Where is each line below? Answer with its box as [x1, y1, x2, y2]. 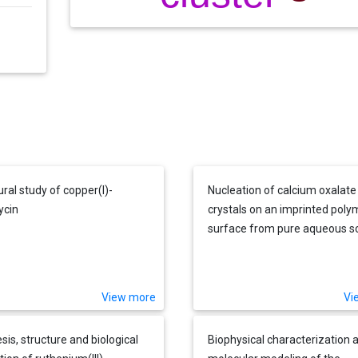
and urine [207, 241, 255, 254]
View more [101, 291, 157, 304]
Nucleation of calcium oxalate [207, 183, 356, 197]
